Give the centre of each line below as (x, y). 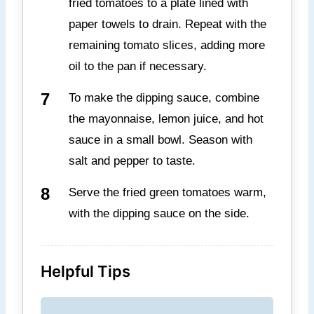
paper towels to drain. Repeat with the (168, 25)
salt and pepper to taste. (132, 161)
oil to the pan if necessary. (138, 67)
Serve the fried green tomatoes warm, (168, 193)
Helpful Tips (86, 272)
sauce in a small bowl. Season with (161, 140)
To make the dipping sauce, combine (164, 98)
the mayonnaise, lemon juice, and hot (166, 119)
